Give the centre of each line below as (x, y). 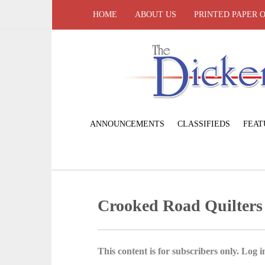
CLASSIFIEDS (203, 124)
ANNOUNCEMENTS (127, 124)
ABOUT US (156, 14)
